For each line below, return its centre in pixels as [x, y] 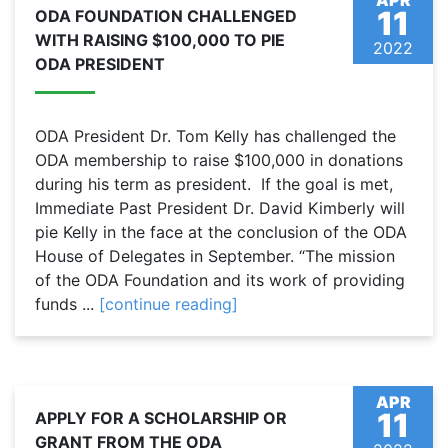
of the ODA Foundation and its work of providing [220, 280]
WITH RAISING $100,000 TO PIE [160, 40]
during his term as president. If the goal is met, [214, 184]
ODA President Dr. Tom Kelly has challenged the [215, 136]
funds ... [67, 304]
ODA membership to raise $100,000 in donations [219, 160]
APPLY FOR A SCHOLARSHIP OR [161, 418]
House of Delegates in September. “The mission [215, 256]
